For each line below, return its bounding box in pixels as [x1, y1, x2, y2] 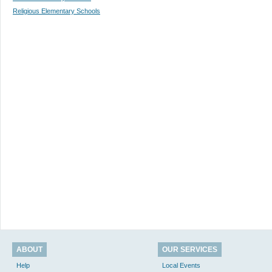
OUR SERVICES [162, 245, 217, 254]
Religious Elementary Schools [13, 7, 100, 15]
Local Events [162, 262, 200, 269]
